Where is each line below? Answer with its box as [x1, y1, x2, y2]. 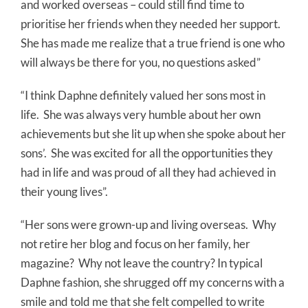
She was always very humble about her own [43, 107, 261, 122]
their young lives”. [21, 184, 108, 199]
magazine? [21, 256, 74, 271]
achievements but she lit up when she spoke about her [21, 126, 286, 142]
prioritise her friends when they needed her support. [21, 16, 280, 32]
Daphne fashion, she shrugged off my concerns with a [21, 275, 285, 290]
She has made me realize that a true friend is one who [21, 36, 285, 51]
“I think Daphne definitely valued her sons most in [21, 88, 265, 103]
